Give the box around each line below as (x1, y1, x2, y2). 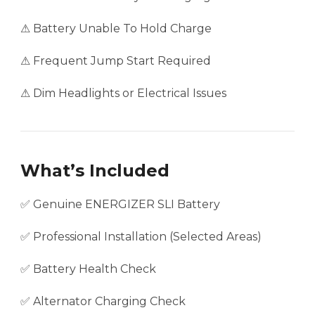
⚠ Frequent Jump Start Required (20, 54, 211, 68)
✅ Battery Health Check (20, 262, 156, 276)
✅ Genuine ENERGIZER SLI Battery (20, 198, 220, 212)
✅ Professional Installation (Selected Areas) (20, 230, 262, 244)
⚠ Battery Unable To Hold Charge (20, 22, 212, 36)
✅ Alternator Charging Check (20, 295, 186, 309)
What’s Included (20, 160, 169, 181)
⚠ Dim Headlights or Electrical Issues (20, 86, 226, 101)
